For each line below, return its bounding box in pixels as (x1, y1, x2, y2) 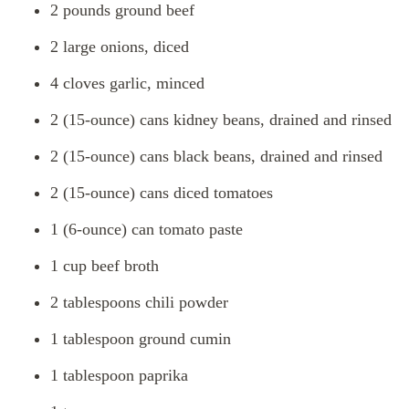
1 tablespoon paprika (50, 366, 188, 385)
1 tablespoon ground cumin (50, 330, 231, 349)
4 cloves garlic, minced (50, 74, 204, 93)
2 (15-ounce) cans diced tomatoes (50, 184, 273, 203)
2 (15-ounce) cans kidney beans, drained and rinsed (50, 110, 392, 130)
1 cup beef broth (50, 257, 159, 276)
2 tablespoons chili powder (50, 293, 228, 312)
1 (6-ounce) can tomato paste (50, 220, 243, 239)
